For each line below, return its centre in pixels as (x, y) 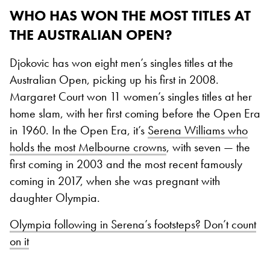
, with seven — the (208, 147)
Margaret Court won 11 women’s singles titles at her (131, 96)
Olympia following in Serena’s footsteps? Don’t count (133, 224)
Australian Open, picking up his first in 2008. (114, 79)
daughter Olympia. (55, 197)
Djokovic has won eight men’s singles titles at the (121, 62)
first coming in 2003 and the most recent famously (126, 164)
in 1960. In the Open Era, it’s (79, 130)
